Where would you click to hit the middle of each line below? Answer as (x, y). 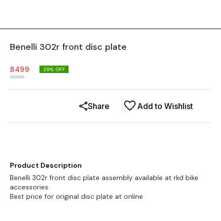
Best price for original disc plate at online (76, 196)
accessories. (30, 187)
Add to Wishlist (165, 106)
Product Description (46, 165)
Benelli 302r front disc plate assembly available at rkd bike (104, 177)
